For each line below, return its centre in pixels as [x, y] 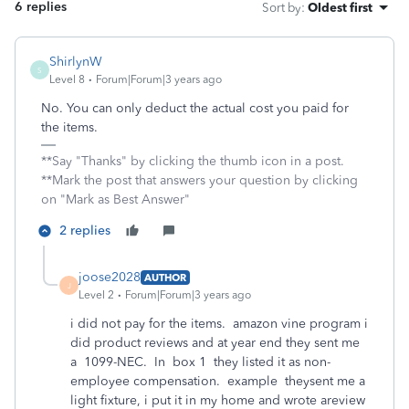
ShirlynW [76, 62]
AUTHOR [165, 277]
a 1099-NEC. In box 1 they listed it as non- [200, 362]
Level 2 [96, 295]
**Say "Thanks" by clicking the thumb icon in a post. [193, 161]
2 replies [85, 231]
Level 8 [67, 79]
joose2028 [110, 277]
